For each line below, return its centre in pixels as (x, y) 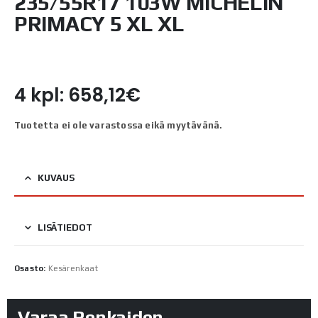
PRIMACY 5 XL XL (99, 23)
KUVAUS (56, 177)
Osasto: (31, 268)
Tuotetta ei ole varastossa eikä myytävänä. (119, 125)
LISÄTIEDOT (65, 227)
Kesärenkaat (73, 268)
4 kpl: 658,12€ (77, 95)
